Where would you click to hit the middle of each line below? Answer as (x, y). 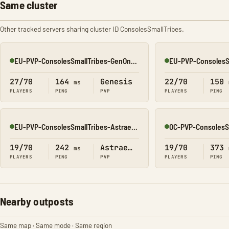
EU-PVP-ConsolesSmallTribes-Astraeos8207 (134, 126)
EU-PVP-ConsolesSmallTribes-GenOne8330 (134, 60)
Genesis (117, 82)
